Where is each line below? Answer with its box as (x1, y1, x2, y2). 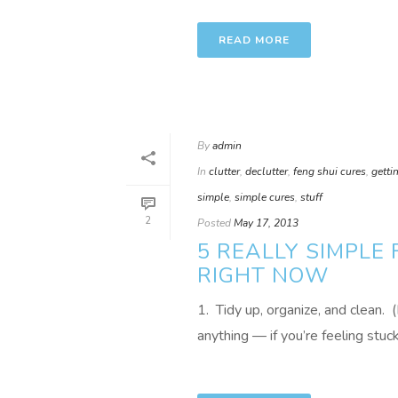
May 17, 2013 (234, 216, 298, 230)
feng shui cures (293, 164, 366, 179)
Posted (197, 216, 231, 230)
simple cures (235, 190, 295, 204)
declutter (245, 164, 288, 179)
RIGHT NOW (197, 261, 329, 290)
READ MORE (219, 33, 290, 47)
